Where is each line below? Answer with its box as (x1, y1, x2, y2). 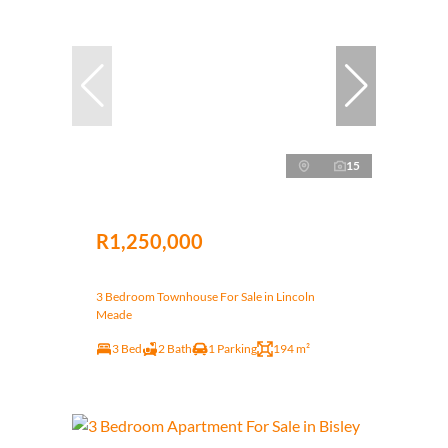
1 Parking (208, 340, 257, 356)
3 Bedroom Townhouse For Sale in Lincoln (96, 288, 315, 304)
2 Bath (158, 340, 192, 356)
